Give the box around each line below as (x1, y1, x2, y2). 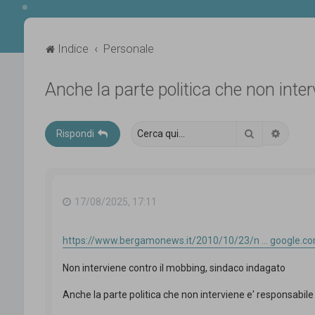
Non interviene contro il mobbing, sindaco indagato (62, 262, 285, 274)
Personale (103, 41, 155, 56)
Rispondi (56, 127, 94, 139)
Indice (57, 41, 89, 56)
